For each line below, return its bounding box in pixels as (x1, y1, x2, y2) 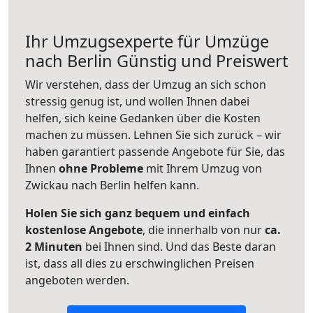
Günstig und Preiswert (112, 50, 288, 72)
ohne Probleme (59, 161, 143, 176)
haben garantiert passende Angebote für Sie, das (25, 144, 285, 159)
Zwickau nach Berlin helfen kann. (25, 177, 199, 193)
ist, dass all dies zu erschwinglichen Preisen (25, 256, 254, 271)
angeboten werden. (25, 272, 129, 288)
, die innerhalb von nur (143, 222, 265, 238)
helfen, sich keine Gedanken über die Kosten (25, 110, 261, 126)
